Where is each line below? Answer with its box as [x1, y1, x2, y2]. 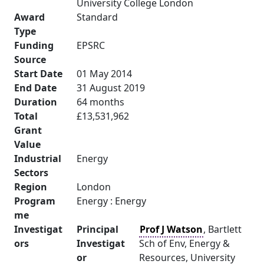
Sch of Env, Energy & [139, 237, 230, 250]
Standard [77, 11, 118, 24]
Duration [14, 95, 57, 108]
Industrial [14, 152, 61, 165]
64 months [77, 95, 124, 108]
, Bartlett [203, 223, 242, 236]
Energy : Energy [77, 194, 146, 207]
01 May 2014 [77, 67, 132, 80]
